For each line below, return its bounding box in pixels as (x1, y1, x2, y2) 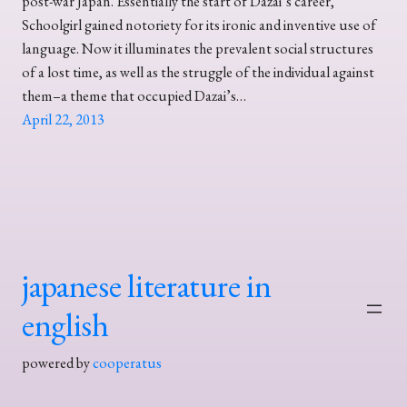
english (22, 303, 109, 347)
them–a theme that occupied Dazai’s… (22, 85, 246, 105)
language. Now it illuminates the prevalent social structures (22, 38, 373, 58)
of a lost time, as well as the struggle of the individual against (22, 62, 374, 82)
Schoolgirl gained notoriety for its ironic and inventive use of (22, 15, 376, 35)
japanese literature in (22, 264, 272, 308)
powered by (22, 353, 93, 373)
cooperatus (93, 353, 162, 373)
